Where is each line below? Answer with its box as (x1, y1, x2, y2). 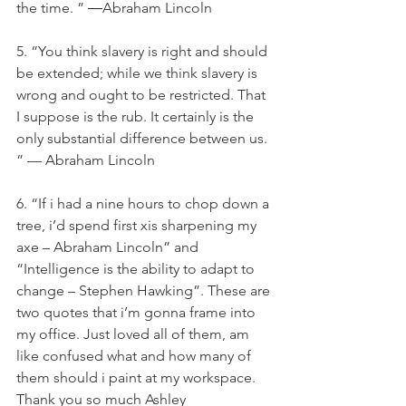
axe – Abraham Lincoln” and (16, 238, 202, 256)
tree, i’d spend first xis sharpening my (16, 217, 260, 234)
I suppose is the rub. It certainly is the (16, 108, 257, 125)
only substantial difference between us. (16, 130, 271, 147)
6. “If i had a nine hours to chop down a (16, 195, 273, 212)
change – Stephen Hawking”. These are (16, 282, 274, 299)
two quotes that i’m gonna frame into (16, 304, 259, 321)
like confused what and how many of (16, 347, 255, 364)
